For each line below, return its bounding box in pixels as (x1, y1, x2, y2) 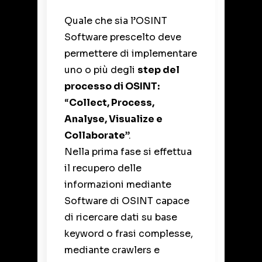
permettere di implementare (64, 47, 197, 60)
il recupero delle (64, 161, 142, 174)
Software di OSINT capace (64, 194, 189, 207)
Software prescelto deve (64, 30, 181, 43)
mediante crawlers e (64, 243, 160, 256)
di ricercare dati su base (64, 211, 177, 223)
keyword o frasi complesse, (64, 227, 193, 240)
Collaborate (64, 129, 125, 142)
